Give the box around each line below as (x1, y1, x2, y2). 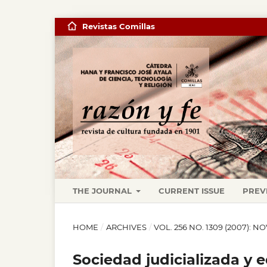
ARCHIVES (105, 222, 147, 232)
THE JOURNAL (73, 185, 134, 195)
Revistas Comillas (82, 21, 155, 31)
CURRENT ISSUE (159, 185, 225, 195)
